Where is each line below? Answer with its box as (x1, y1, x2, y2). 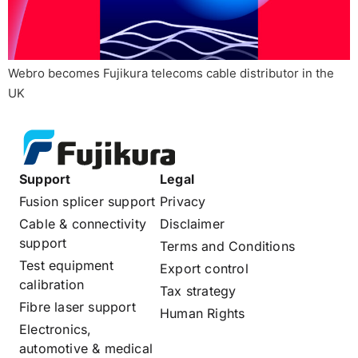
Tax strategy (160, 283, 237, 300)
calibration (19, 276, 85, 293)
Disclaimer (160, 216, 225, 233)
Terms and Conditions (160, 238, 295, 255)
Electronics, (19, 321, 92, 338)
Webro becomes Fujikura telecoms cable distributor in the (8, 66, 334, 82)
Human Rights (160, 305, 245, 322)
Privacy (160, 193, 206, 210)
